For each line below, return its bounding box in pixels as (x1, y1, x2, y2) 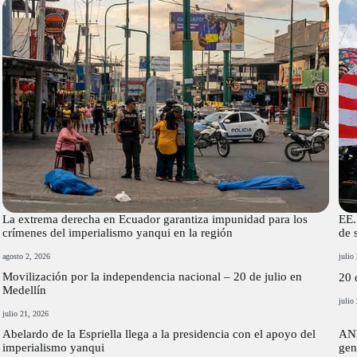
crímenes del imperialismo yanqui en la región (2, 226, 233, 239)
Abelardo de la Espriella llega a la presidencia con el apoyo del (2, 327, 316, 340)
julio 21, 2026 (2, 308, 49, 318)
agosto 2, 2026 (2, 251, 51, 261)
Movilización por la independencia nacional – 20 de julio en (2, 269, 303, 283)
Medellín (2, 283, 47, 296)
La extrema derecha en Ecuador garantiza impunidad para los (2, 212, 308, 226)
